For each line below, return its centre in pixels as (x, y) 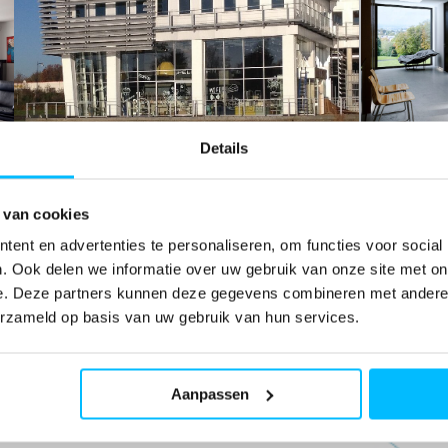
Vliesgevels (186, 247)
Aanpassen (209, 393)
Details (224, 148)
